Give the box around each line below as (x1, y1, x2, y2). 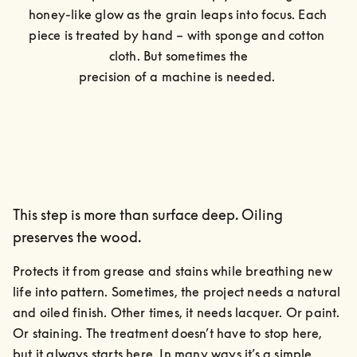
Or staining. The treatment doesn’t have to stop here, (13, 324, 323, 341)
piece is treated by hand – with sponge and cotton (29, 26, 325, 43)
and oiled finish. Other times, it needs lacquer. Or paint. (13, 304, 340, 320)
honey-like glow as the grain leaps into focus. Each (29, 6, 328, 22)
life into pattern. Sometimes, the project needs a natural (13, 283, 341, 300)
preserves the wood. (13, 227, 141, 245)
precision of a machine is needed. (78, 68, 279, 84)
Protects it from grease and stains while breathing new (13, 262, 332, 279)
